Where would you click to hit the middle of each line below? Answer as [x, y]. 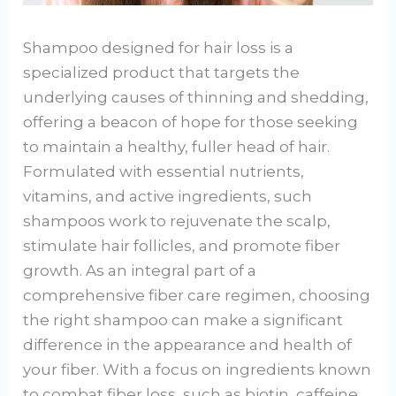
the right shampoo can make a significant [183, 320]
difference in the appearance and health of [188, 345]
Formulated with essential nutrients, [164, 172]
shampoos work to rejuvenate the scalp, [177, 221]
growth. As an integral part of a [140, 271]
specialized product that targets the [162, 73]
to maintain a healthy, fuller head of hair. [177, 147]
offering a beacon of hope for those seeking [191, 122]
